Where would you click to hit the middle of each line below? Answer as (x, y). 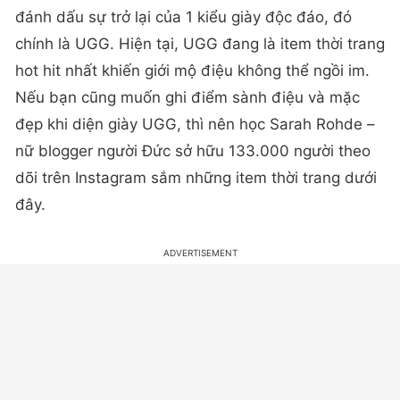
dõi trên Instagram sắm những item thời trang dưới (196, 178)
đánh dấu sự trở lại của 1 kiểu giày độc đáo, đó (183, 17)
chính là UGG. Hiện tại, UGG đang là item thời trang (200, 44)
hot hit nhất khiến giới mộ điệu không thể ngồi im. (192, 71)
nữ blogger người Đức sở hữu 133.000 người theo (193, 151)
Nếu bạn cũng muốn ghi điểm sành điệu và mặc (187, 98)
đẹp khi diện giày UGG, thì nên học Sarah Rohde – (195, 125)
